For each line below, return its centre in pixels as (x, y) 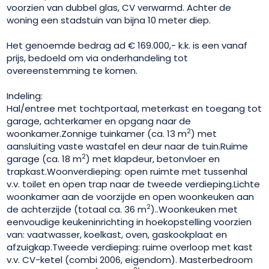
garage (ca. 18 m (44, 159)
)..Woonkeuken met (195, 209)
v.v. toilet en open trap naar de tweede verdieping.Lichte (134, 184)
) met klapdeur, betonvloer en (153, 159)
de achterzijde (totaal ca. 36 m (77, 209)
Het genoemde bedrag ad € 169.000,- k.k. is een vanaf (127, 45)
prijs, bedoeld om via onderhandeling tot (98, 58)
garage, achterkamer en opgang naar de (99, 121)
